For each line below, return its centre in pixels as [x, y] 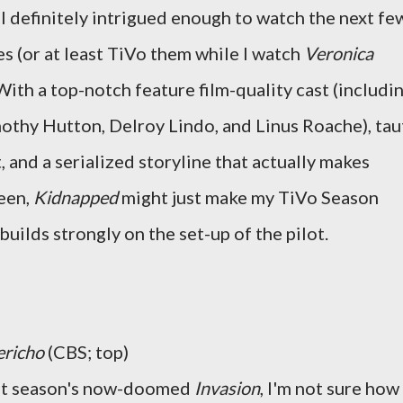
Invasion [227, 388]
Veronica [339, 53]
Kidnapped [76, 197]
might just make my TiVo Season [248, 197]
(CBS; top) [86, 352]
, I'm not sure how [330, 388]
